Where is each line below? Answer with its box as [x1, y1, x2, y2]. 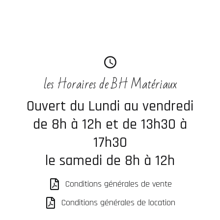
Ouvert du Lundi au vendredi [27, 97, 193, 115]
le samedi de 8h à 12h [45, 151, 175, 170]
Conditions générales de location [61, 197, 175, 208]
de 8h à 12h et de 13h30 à [33, 115, 187, 134]
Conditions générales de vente [65, 178, 172, 190]
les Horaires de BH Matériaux [43, 73, 177, 96]
